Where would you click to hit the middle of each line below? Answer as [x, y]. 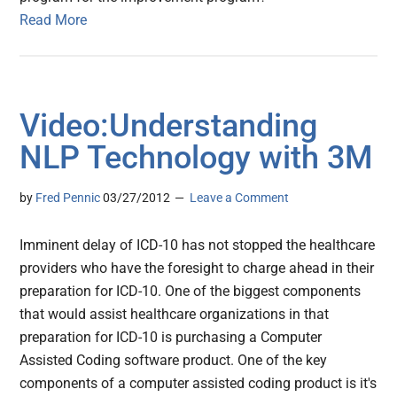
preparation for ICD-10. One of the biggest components [191, 292]
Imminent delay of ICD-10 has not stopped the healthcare [198, 245]
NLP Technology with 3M [196, 158]
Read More [54, 20]
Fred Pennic [68, 198]
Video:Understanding [169, 126]
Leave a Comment [240, 198]
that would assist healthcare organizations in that [175, 315]
